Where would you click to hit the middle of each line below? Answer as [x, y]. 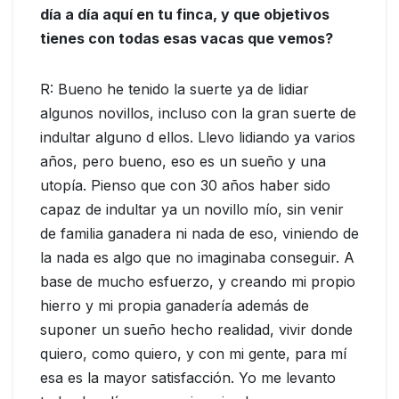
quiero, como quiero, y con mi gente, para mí [193, 354]
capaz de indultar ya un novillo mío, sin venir [192, 210]
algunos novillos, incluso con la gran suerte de [198, 114]
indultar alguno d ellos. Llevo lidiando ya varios [198, 138]
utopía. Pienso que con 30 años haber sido [185, 186]
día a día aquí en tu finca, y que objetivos [185, 15]
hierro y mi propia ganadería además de [175, 306]
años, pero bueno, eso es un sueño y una [183, 162]
